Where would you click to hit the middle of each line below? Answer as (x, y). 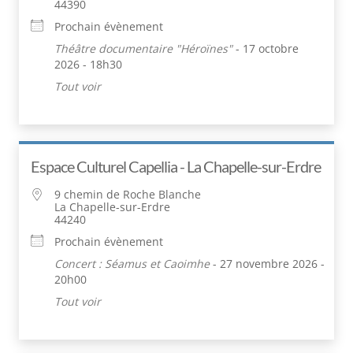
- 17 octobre (266, 48)
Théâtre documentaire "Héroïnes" (143, 48)
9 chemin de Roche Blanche (128, 194)
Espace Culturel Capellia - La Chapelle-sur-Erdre (176, 166)
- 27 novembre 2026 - (267, 263)
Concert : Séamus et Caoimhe (132, 263)
